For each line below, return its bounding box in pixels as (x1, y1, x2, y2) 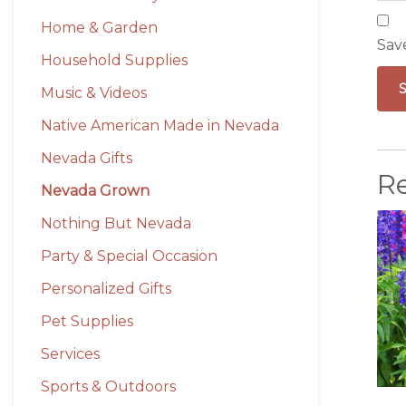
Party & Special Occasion (41, 247, 217, 266)
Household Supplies (41, 52, 188, 70)
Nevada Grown (41, 182, 150, 200)
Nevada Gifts (41, 150, 132, 168)
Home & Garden (41, 19, 158, 37)
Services (41, 345, 100, 363)
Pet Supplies (41, 313, 133, 331)
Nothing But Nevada (41, 215, 191, 233)
